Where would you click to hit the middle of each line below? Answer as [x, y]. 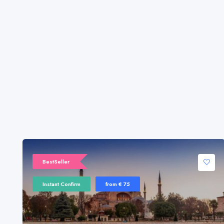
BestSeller [56, 162]
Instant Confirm [61, 184]
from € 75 [118, 184]
